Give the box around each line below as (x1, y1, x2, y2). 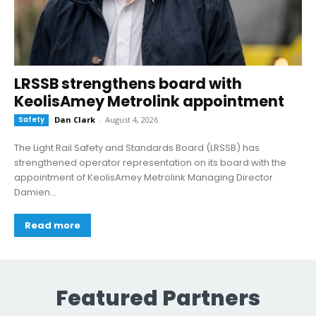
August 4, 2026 (105, 114, 158, 126)
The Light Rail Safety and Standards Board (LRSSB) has (14, 141, 260, 155)
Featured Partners (56, 284, 260, 314)
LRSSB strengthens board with (14, 73, 242, 95)
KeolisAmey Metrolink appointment (14, 91, 284, 112)
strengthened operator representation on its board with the (14, 156, 286, 170)
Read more (25, 219, 80, 233)
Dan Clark (54, 114, 95, 126)
